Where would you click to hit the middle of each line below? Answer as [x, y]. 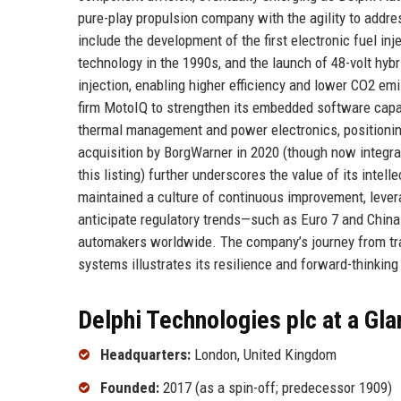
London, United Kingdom [264, 354]
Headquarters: [145, 354]
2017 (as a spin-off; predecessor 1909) [276, 388]
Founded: [130, 388]
